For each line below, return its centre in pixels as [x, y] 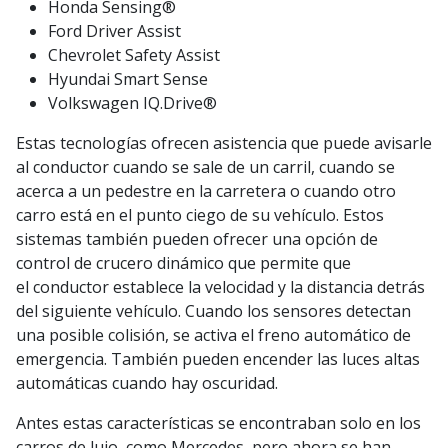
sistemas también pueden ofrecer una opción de [197, 239]
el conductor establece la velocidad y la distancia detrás [220, 287]
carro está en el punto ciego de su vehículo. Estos [200, 215]
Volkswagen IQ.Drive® [134, 103]
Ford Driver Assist [114, 31]
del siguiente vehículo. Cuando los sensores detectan [213, 311]
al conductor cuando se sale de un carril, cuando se [205, 167]
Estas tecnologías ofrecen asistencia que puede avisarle [224, 143]
